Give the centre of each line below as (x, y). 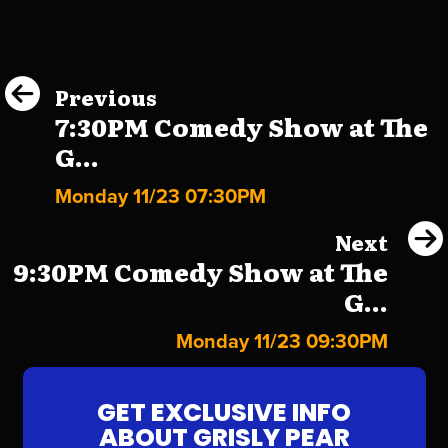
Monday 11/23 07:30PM (160, 197)
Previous (106, 97)
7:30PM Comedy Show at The (241, 127)
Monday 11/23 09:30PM (282, 342)
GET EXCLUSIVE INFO (224, 413)
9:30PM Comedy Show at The (200, 272)
